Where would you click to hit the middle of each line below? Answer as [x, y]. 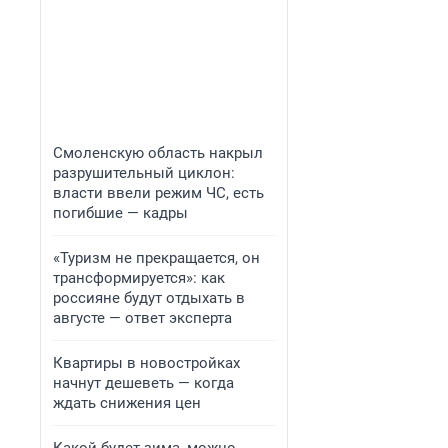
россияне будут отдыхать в [149, 298]
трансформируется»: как [139, 278]
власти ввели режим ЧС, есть [158, 193]
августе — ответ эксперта [142, 318]
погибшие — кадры [120, 213]
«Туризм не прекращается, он [156, 258]
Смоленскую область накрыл [158, 153]
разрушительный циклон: [144, 173]
